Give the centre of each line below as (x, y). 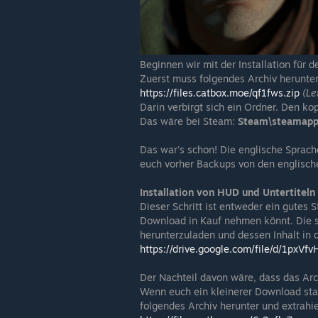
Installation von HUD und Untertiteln (227, 192)
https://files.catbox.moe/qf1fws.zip (220, 93)
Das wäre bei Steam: (189, 121)
